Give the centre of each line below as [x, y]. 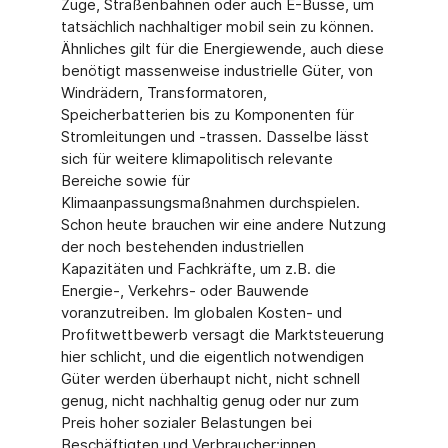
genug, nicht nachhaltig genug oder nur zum [209, 400]
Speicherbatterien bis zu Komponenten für [207, 114]
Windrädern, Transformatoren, [163, 92]
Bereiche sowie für [125, 180]
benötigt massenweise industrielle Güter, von [216, 70]
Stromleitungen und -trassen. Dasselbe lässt [214, 136]
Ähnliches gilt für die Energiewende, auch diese [222, 48]
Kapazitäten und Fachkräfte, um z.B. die [198, 268]
